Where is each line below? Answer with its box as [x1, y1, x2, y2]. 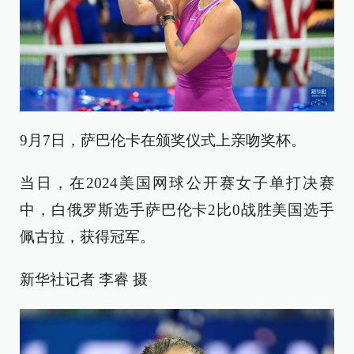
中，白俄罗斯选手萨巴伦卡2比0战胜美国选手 [20, 201, 334, 218]
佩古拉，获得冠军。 [20, 228, 155, 245]
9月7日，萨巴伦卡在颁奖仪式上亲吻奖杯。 [20, 131, 306, 149]
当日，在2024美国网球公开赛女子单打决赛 [20, 174, 334, 191]
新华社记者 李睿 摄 [20, 270, 148, 288]
